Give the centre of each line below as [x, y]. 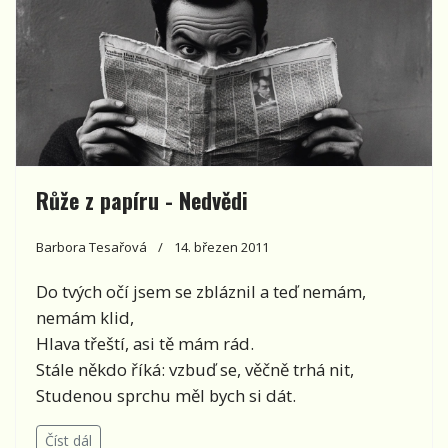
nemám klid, [85, 317]
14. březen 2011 [221, 246]
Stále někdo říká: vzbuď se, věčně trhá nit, [195, 369]
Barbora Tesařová [91, 246]
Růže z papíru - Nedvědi [142, 199]
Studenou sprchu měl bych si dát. [166, 395]
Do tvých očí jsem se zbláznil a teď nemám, [201, 291]
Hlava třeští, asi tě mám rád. [145, 343]
